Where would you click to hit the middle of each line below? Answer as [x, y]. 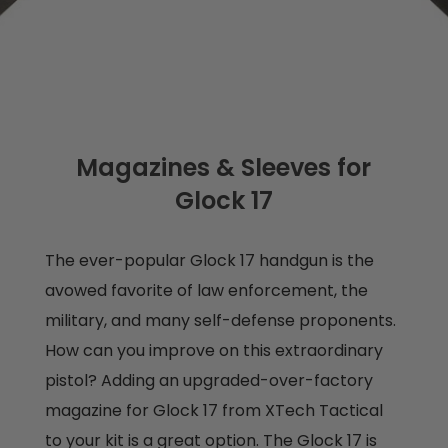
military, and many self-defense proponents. [220, 321]
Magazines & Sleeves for [224, 167]
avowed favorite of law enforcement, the [206, 291]
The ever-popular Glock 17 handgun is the [209, 261]
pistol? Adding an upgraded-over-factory [208, 381]
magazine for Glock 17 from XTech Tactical [213, 411]
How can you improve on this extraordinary [213, 351]
